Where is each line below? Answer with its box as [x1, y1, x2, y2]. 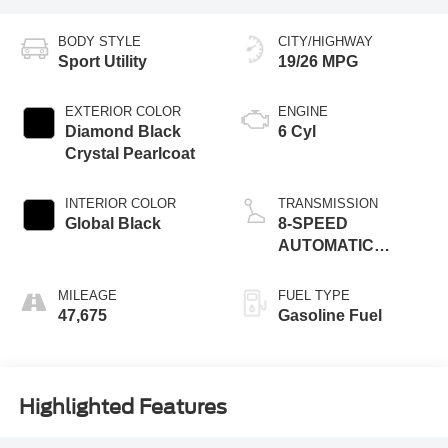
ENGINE [278, 103, 328, 119]
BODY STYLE [57, 33, 141, 49]
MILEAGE [57, 287, 117, 303]
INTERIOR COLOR [64, 195, 176, 211]
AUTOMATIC [278, 236, 374, 254]
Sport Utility [57, 52, 147, 70]
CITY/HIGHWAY [278, 33, 373, 49]
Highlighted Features [18, 395, 227, 420]
